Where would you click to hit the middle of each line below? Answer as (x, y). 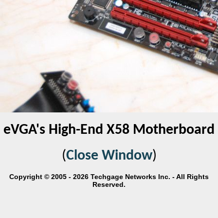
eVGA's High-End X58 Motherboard (109, 130)
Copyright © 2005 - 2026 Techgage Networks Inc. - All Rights (109, 177)
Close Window (109, 156)
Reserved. (109, 184)
